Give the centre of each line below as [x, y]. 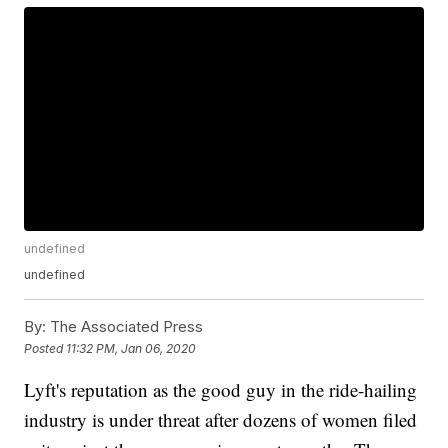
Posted [45, 348]
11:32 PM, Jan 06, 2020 [131, 348]
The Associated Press [125, 327]
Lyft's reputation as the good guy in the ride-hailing [221, 390]
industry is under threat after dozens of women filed [221, 420]
